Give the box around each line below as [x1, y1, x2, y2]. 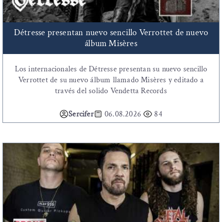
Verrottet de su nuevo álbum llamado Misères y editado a [18, 75, 204, 86]
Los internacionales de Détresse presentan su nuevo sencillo [14, 64, 208, 75]
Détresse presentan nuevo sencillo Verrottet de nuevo [13, 27, 209, 39]
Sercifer [68, 109, 94, 120]
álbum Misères [85, 38, 137, 50]
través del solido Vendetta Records [55, 86, 167, 97]
